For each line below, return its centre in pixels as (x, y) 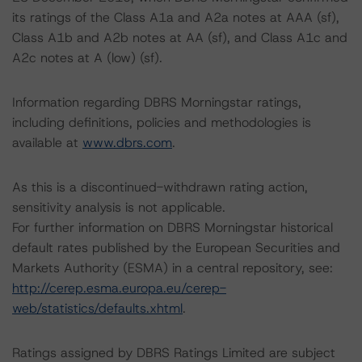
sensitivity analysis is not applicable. (119, 207)
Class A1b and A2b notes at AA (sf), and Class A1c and (180, 38)
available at (47, 143)
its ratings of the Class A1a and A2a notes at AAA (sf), (176, 17)
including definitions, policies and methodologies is (162, 122)
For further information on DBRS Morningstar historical (173, 227)
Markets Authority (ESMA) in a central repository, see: (173, 268)
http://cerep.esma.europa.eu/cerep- (119, 288)
